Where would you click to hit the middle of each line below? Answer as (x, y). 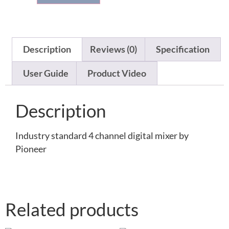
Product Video (117, 74)
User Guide (45, 74)
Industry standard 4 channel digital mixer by (102, 136)
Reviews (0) (113, 50)
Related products (72, 209)
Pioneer (31, 149)
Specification (183, 50)
